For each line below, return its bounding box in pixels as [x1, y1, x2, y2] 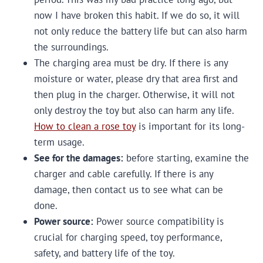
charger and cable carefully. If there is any [34, 167, 213, 181]
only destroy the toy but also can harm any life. [34, 104, 234, 117]
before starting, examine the [123, 151, 249, 165]
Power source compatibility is [93, 215, 224, 228]
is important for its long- [136, 120, 245, 133]
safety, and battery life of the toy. [34, 247, 175, 260]
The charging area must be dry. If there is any [34, 56, 228, 70]
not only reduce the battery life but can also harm [34, 25, 247, 38]
